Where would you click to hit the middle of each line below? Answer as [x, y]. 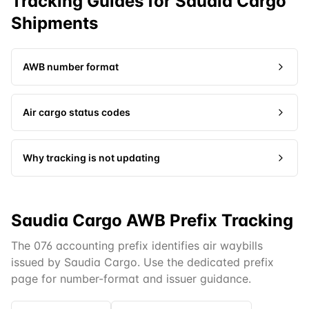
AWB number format [71, 67]
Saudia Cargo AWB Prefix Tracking [152, 220]
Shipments [54, 23]
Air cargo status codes [77, 112]
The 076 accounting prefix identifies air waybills [137, 246]
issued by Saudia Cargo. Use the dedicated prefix [142, 262]
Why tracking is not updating [91, 158]
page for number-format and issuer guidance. [131, 279]
